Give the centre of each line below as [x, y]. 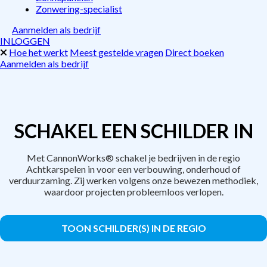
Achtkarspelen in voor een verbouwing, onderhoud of [133, 169]
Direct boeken [195, 52]
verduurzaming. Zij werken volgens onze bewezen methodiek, [133, 180]
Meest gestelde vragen [117, 52]
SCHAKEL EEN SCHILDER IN [133, 131]
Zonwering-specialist [79, 9]
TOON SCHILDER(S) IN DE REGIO [133, 228]
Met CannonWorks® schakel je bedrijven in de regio [133, 158]
